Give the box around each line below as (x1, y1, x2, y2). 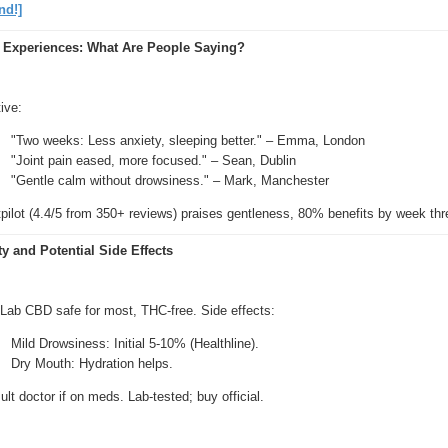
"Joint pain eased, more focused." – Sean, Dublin (10, 152, 296, 168)
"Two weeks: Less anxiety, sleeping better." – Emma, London (10, 132, 365, 148)
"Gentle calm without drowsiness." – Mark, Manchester (10, 172, 329, 188)
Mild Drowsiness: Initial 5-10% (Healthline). (10, 336, 259, 351)
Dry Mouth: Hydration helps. (10, 356, 173, 371)
